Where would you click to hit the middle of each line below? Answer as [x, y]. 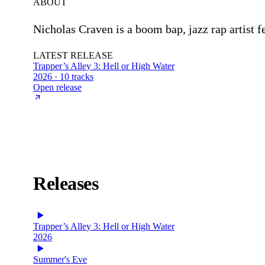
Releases [66, 184]
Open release [57, 87]
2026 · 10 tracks [63, 76]
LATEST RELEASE [73, 55]
